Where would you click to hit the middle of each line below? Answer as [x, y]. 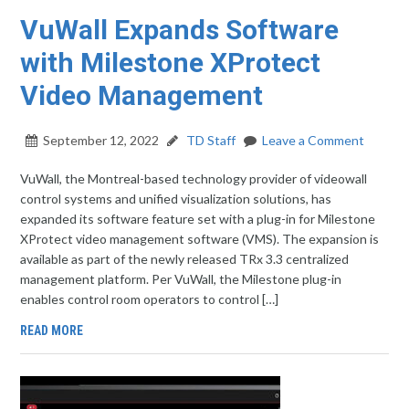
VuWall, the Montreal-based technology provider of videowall [194, 178]
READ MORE [52, 330]
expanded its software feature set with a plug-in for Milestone [198, 219]
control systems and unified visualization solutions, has [176, 199]
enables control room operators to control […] [150, 299]
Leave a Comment [314, 140]
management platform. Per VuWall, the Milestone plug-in [181, 279]
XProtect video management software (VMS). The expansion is [200, 239]
